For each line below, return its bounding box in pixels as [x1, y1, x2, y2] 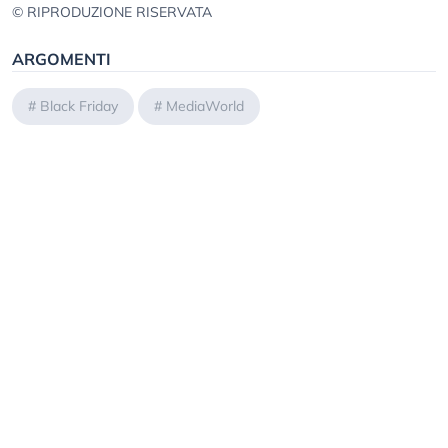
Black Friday [40, 97, 118, 116]
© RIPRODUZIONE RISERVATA [12, 3, 212, 22]
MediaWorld [166, 97, 244, 116]
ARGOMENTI [12, 49, 111, 70]
